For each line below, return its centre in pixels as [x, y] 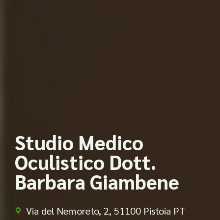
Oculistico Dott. [85, 162]
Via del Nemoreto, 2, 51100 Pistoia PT [105, 211]
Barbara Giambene [97, 181]
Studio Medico [79, 142]
